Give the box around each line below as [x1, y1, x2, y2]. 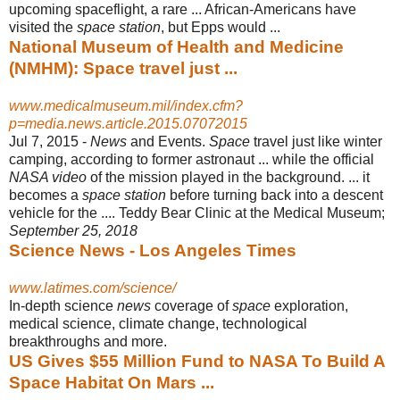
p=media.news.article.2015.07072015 [9, 115, 247, 131]
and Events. [127, 133, 209, 149]
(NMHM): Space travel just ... [9, 58, 237, 78]
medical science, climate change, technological [9, 315, 307, 331]
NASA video [9, 169, 87, 185]
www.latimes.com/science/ [9, 279, 176, 296]
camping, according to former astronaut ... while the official [9, 151, 374, 167]
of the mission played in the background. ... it [87, 169, 370, 185]
